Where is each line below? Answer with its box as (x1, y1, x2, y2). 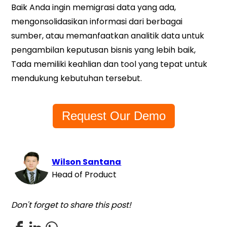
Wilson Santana (52, 156, 122, 168)
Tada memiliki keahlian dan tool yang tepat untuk (11, 58, 208, 70)
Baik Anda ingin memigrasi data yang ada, (11, 1, 176, 13)
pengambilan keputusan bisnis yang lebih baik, (11, 44, 196, 56)
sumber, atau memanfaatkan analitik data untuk (11, 29, 205, 42)
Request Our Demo (61, 108, 166, 123)
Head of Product (52, 169, 117, 181)
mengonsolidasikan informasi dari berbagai (11, 15, 183, 27)
